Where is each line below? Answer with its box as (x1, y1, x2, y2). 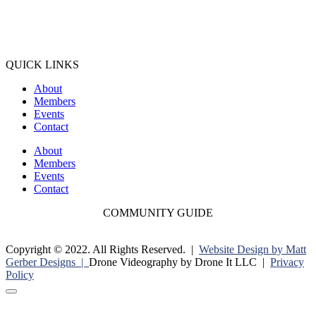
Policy (6, 226, 34, 239)
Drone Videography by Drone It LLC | (89, 214, 270, 226)
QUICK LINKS (6, 16, 79, 29)
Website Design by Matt (199, 201, 306, 214)
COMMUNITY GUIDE (103, 164, 213, 177)
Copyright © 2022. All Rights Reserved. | (6, 201, 199, 214)
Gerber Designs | (6, 214, 89, 226)
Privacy (270, 214, 304, 226)
